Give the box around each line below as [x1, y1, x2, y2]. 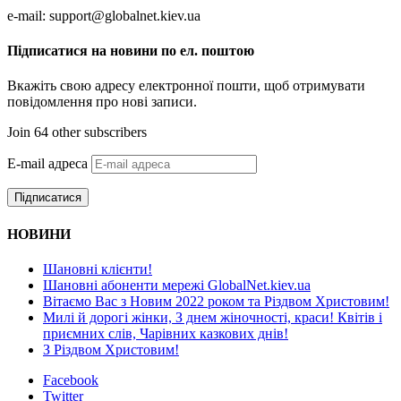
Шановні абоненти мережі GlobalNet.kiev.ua [43, 277, 311, 293]
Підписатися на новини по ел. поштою [7, 43, 254, 59]
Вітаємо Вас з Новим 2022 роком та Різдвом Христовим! [43, 293, 389, 309]
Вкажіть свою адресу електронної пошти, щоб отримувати [7, 78, 365, 94]
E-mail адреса [7, 156, 91, 172]
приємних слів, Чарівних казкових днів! [43, 325, 288, 341]
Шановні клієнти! [43, 260, 152, 277]
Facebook [43, 371, 98, 388]
